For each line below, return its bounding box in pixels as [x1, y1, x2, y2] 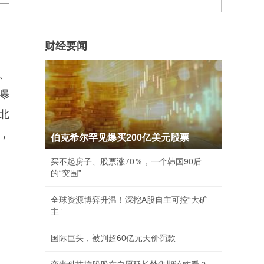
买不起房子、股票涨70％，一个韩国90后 [51, 157, 202, 166]
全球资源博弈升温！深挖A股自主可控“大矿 [51, 195, 207, 204]
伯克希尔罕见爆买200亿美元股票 [51, 133, 189, 143]
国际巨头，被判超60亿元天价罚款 [51, 233, 176, 243]
